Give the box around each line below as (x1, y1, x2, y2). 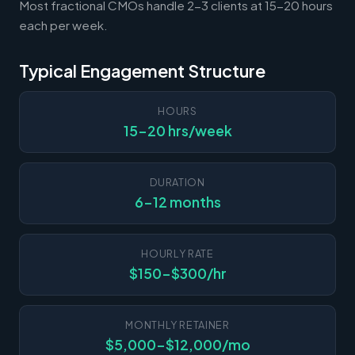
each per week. (19, 17, 108, 32)
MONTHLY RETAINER (125, 318, 230, 331)
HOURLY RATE (141, 246, 214, 260)
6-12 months (134, 193, 221, 211)
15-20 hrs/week (123, 121, 232, 139)
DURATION (150, 175, 205, 189)
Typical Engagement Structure (19, 59, 265, 82)
